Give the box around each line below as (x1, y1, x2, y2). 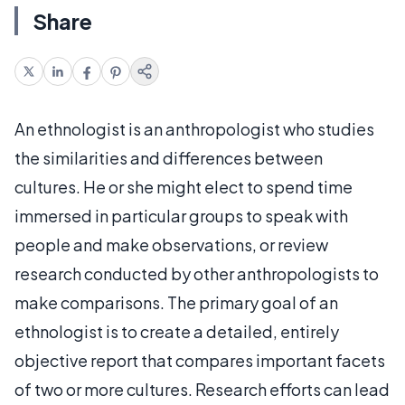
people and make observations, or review (14, 233, 328, 255)
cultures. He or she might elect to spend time (14, 175, 353, 197)
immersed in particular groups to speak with (14, 204, 348, 226)
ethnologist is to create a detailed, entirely (14, 320, 339, 342)
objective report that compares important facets (14, 349, 385, 371)
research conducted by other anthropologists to (14, 262, 379, 284)
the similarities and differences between (14, 146, 323, 168)
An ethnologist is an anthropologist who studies (14, 118, 374, 139)
